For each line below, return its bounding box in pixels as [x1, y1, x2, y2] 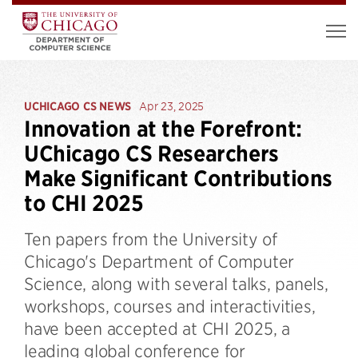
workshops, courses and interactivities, [24, 296, 316, 316]
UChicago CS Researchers [24, 141, 279, 167]
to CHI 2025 [24, 190, 144, 217]
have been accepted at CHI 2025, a [24, 318, 290, 338]
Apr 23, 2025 [139, 99, 204, 113]
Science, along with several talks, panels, [24, 273, 328, 293]
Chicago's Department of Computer [24, 251, 294, 271]
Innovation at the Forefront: [24, 116, 302, 142]
